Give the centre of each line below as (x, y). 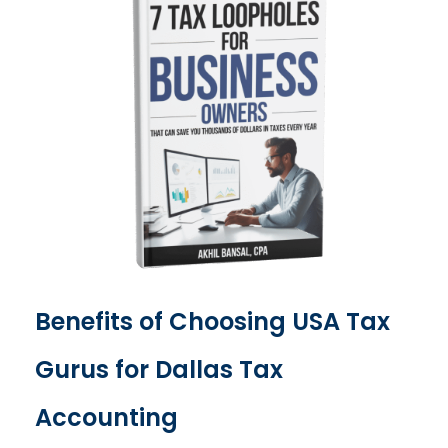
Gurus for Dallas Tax (159, 370)
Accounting (106, 418)
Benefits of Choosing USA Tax (212, 322)
